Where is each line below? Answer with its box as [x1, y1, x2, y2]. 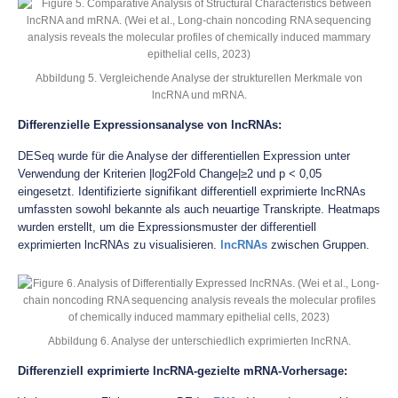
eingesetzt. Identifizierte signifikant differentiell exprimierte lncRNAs [18, 185, 366, 198]
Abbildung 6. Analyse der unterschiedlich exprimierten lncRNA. [47, 335, 351, 346]
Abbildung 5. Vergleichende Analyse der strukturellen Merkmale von [36, 72, 362, 84]
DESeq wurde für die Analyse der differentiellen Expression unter [18, 149, 350, 163]
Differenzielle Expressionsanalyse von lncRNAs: [18, 118, 282, 131]
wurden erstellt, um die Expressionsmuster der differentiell [18, 220, 316, 234]
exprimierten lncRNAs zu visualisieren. [18, 238, 220, 251]
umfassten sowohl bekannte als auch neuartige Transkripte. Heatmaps [18, 203, 380, 216]
